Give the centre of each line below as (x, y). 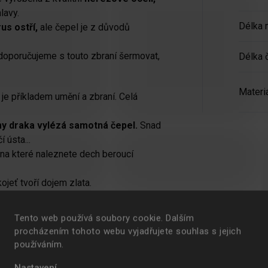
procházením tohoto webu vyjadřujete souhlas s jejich (128, 231)
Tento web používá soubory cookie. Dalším (104, 218)
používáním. (39, 244)
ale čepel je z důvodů (84, 27)
